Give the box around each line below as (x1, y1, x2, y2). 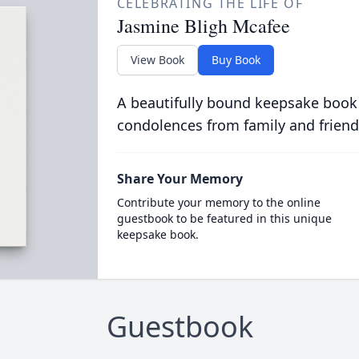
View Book (130, 52, 184, 67)
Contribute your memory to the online (116, 195, 321, 210)
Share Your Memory (116, 170, 243, 188)
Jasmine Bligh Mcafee (116, 13, 290, 38)
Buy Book (211, 52, 260, 67)
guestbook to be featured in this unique (116, 211, 332, 226)
